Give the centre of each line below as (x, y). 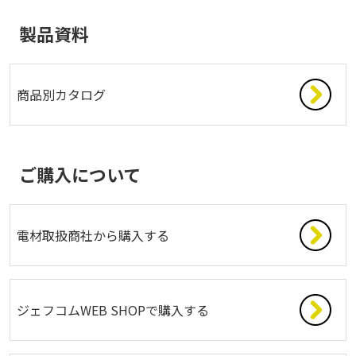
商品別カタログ (61, 94)
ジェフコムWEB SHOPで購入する (113, 310)
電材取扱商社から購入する (93, 235)
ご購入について (80, 174)
